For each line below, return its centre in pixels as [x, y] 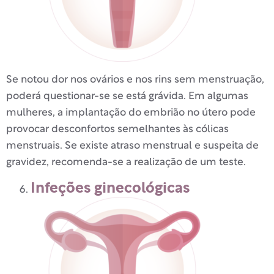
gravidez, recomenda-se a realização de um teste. [126, 163]
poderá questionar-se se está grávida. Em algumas [127, 97]
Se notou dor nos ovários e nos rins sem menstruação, [135, 80]
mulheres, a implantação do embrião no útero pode [131, 113]
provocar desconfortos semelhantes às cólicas [117, 130]
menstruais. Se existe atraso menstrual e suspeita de [132, 146]
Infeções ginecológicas [110, 188]
